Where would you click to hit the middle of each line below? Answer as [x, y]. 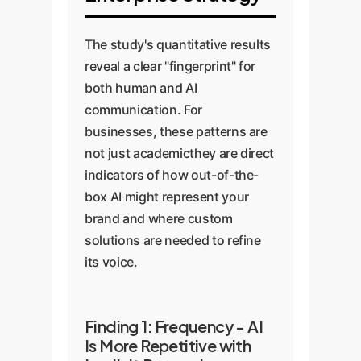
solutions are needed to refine [173, 240]
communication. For [143, 110]
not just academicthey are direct [180, 153]
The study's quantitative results [178, 44]
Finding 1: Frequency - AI [174, 326]
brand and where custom [159, 218]
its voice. [111, 262]
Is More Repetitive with [168, 345]
